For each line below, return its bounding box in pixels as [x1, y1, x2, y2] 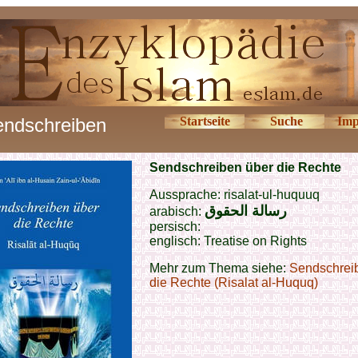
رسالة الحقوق [205, 203, 287, 219]
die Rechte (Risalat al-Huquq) [149, 276, 318, 289]
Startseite [179, 114, 230, 128]
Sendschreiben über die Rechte [149, 161, 341, 174]
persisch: [149, 220, 201, 233]
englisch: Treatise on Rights [149, 234, 307, 248]
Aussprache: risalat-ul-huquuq [149, 188, 320, 201]
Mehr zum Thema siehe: [149, 261, 289, 275]
